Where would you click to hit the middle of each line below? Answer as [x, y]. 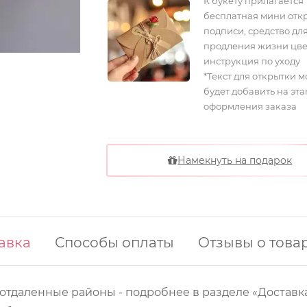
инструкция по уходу [251, 61]
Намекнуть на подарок [235, 160]
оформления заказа [250, 106]
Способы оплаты [114, 243]
